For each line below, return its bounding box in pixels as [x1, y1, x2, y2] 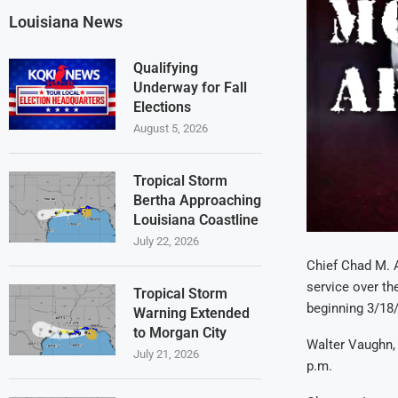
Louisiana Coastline [133, 211, 259, 229]
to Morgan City [133, 324, 227, 342]
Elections [133, 99, 191, 116]
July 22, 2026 [133, 235, 199, 249]
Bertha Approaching [133, 192, 261, 210]
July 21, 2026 [133, 347, 199, 362]
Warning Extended [133, 305, 250, 322]
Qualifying [133, 60, 198, 77]
